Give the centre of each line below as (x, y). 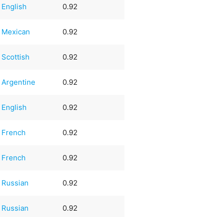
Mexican (16, 31)
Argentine (19, 82)
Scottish (16, 57)
